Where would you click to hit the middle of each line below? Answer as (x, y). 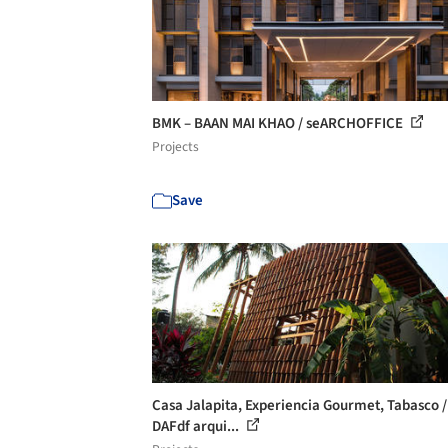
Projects (175, 146)
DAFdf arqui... (197, 426)
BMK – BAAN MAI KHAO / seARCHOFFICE (279, 123)
